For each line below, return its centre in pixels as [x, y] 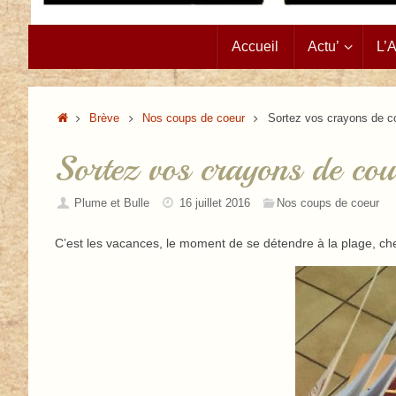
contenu [50, 70]
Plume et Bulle [112, 203]
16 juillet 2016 [215, 203]
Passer [47, 33]
